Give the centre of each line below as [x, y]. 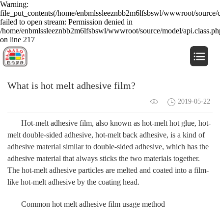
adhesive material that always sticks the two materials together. [104, 158]
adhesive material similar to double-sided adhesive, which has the [108, 146]
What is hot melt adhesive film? [71, 85]
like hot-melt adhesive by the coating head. [73, 182]
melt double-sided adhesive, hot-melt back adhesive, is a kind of [106, 135]
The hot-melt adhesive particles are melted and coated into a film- [108, 170]
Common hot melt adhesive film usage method [93, 204]
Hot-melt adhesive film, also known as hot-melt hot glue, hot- [116, 123]
